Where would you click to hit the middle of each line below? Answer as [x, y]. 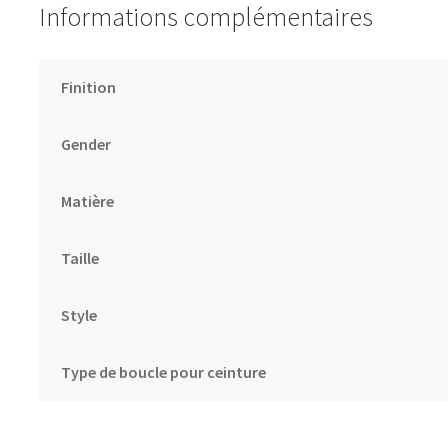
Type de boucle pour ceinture [164, 371]
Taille [80, 257]
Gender [86, 143]
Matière [88, 200]
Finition [89, 86]
